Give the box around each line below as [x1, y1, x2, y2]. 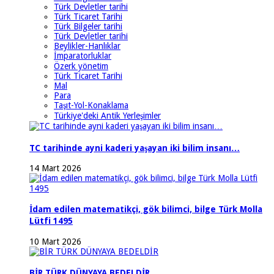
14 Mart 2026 [29, 163, 81, 174]
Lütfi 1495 [29, 216, 73, 226]
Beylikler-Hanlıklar [54, 41, 120, 51]
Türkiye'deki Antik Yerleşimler [54, 111, 161, 121]
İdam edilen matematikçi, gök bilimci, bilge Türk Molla [29, 204, 262, 215]
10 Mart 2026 [29, 236, 81, 246]
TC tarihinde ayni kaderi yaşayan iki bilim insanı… [29, 143, 240, 153]
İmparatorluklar [54, 51, 111, 61]
